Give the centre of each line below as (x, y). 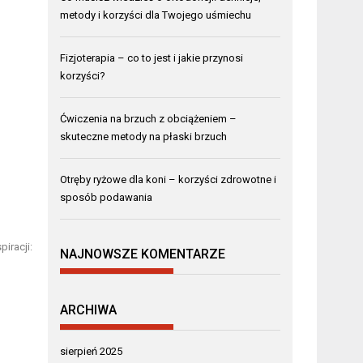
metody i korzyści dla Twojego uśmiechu (156, 15)
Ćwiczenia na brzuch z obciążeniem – (149, 118)
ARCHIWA (89, 310)
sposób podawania (107, 197)
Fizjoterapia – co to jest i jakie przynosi (152, 58)
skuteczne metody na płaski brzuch (144, 136)
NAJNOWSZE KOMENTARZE (143, 254)
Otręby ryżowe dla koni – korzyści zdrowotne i (169, 179)
